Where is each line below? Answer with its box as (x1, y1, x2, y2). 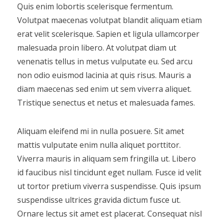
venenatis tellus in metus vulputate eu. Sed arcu (17, 56, 192, 67)
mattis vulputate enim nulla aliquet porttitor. (17, 139, 181, 151)
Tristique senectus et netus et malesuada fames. (17, 97, 195, 109)
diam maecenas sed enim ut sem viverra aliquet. (17, 83, 192, 95)
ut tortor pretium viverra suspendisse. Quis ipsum (17, 181, 201, 192)
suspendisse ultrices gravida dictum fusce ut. (17, 194, 181, 206)
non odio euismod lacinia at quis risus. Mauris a (17, 70, 191, 81)
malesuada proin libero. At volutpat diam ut (17, 42, 176, 54)
